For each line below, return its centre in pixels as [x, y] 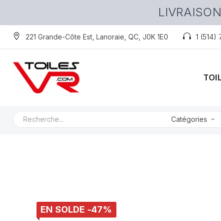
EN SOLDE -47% [76, 209]
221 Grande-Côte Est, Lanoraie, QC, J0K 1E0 [97, 37]
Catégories [189, 119]
